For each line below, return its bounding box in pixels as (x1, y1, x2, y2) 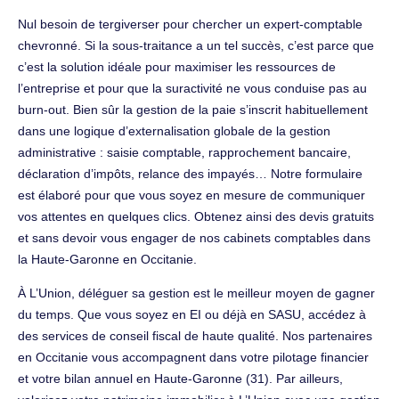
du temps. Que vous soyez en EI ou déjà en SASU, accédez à (18, 306, 366, 322)
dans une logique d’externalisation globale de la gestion (18, 123, 330, 138)
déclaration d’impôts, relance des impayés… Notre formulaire (18, 166, 362, 181)
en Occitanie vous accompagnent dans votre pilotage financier (18, 349, 369, 364)
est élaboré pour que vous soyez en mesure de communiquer (18, 187, 365, 202)
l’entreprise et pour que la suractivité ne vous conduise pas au (18, 80, 367, 95)
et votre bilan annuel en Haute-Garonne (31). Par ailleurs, (18, 370, 343, 386)
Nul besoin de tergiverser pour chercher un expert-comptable (18, 16, 362, 31)
